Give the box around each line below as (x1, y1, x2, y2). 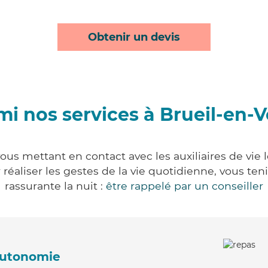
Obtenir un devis (88, 31, 180, 44)
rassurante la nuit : (5, 179, 106, 192)
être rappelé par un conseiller (106, 179, 263, 192)
